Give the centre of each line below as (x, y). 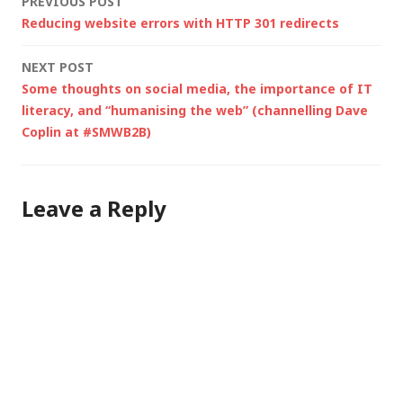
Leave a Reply (94, 208)
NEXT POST (58, 67)
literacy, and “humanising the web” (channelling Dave (195, 110)
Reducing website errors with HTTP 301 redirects (180, 22)
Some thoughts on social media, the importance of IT (197, 88)
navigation (94, 45)
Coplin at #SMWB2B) (86, 131)
